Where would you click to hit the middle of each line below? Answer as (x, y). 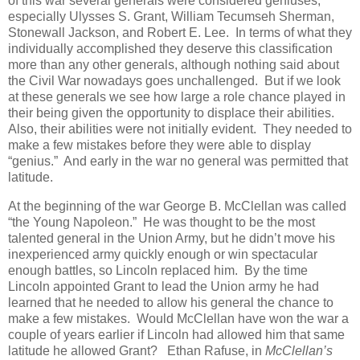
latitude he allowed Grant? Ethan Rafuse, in (137, 350)
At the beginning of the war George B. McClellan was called (177, 206)
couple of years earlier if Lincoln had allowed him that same (176, 334)
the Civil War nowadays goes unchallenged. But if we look (174, 81)
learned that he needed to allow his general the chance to (171, 302)
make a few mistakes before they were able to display (160, 145)
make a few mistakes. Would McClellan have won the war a (178, 318)
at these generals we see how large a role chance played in (177, 97)
